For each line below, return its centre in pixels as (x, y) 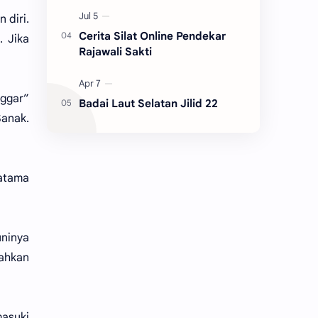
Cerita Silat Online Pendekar (152, 35)
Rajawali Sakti (115, 51)
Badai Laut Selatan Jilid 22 (148, 103)
